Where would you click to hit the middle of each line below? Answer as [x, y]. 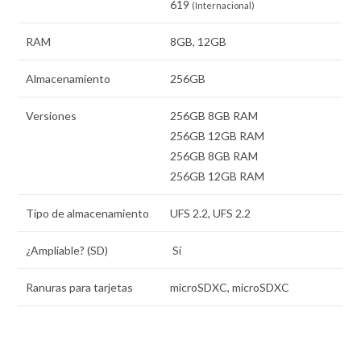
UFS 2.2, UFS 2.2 [211, 214]
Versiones [52, 116]
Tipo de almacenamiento [88, 214]
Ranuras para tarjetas [80, 288]
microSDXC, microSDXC [230, 288]
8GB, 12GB [199, 42]
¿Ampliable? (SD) [67, 251]
